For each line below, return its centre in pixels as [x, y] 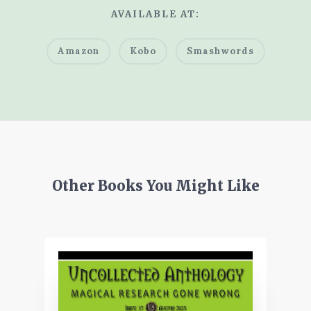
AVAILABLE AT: [155, 14]
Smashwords [220, 51]
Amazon [78, 51]
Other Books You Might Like [155, 185]
